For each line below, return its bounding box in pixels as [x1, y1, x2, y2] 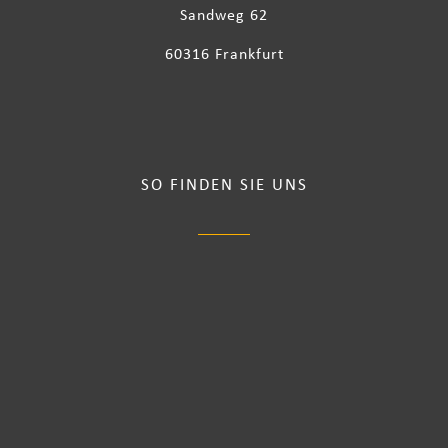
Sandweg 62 [180, 8, 268, 25]
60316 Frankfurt [164, 47, 284, 64]
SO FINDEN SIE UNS [140, 177, 308, 195]
